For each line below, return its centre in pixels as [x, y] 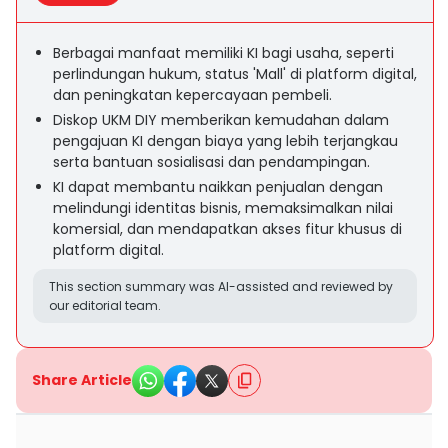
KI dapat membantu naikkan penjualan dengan [218, 187]
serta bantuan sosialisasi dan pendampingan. [211, 162]
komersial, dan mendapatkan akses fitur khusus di [227, 229]
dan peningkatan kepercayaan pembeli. [192, 95]
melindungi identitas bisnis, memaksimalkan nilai [223, 208]
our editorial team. [105, 305]
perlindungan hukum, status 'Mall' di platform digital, [235, 74]
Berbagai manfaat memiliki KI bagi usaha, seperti [223, 53]
